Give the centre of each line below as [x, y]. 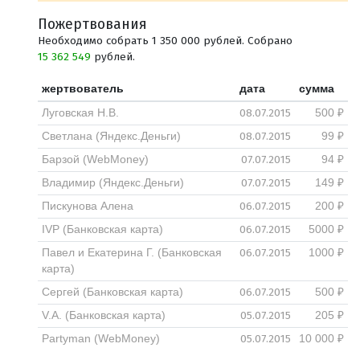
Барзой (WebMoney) [95, 159]
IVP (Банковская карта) [102, 229]
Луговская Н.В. [80, 112]
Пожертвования [92, 23]
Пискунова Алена [87, 206]
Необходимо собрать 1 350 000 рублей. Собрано [165, 40]
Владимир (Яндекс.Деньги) [112, 182]
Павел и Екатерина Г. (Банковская [131, 252]
